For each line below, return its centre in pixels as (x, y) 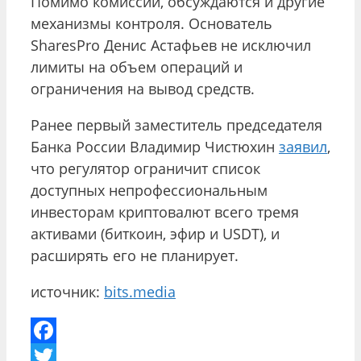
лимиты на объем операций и (137, 66)
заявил (303, 146)
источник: (67, 291)
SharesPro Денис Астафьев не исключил (171, 45)
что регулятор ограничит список (145, 168)
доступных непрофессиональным (149, 190)
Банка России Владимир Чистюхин (155, 146)
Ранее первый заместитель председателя (176, 124)
